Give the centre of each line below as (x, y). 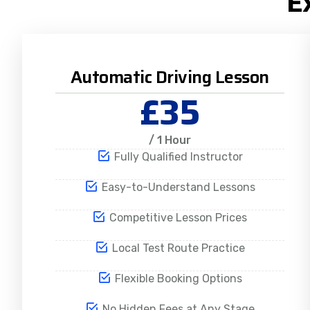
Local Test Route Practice (178, 248)
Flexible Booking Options (178, 279)
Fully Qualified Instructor (178, 157)
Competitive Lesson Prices (179, 218)
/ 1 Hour (170, 140)
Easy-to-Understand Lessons (178, 188)
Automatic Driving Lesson (170, 77)
